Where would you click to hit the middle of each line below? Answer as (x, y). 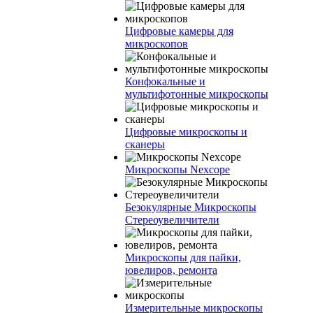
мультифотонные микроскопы (197, 94)
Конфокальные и (165, 81)
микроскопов (156, 44)
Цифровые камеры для (179, 31)
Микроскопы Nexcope (177, 169)
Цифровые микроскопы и (186, 132)
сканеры (145, 144)
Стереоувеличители (172, 220)
